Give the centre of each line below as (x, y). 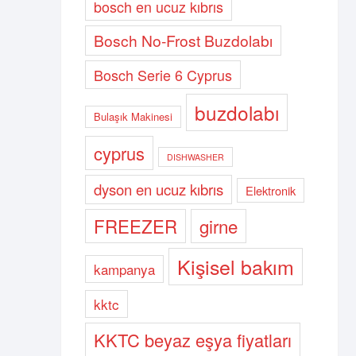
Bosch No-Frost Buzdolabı (183, 40)
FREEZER (135, 226)
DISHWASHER (195, 157)
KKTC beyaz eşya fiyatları (193, 340)
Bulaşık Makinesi (133, 116)
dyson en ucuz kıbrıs (159, 189)
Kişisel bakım (236, 266)
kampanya (124, 269)
